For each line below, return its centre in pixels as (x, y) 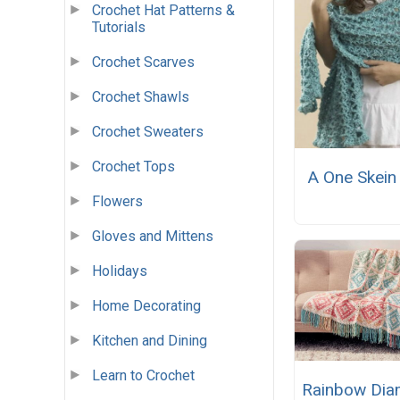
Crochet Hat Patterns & (163, 11)
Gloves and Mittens (153, 237)
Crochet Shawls (141, 97)
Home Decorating (146, 306)
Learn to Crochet (143, 376)
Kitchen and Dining (150, 341)
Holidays (120, 271)
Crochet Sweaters (148, 132)
